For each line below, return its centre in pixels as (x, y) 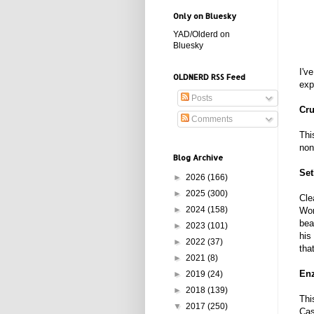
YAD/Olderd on (202, 34)
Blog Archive (198, 158)
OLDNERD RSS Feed (209, 77)
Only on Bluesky (205, 16)
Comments (211, 119)
